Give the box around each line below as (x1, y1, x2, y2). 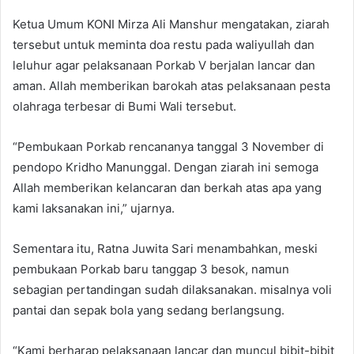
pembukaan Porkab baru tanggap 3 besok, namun (13, 262, 289, 277)
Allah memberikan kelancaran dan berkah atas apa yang (13, 180, 322, 196)
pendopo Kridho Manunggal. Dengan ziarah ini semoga (13, 160, 318, 175)
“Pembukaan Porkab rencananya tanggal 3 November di (13, 139, 324, 155)
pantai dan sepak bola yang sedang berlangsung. (13, 303, 284, 318)
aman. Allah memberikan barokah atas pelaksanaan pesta (13, 78, 330, 94)
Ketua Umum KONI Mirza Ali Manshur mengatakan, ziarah (13, 17, 330, 32)
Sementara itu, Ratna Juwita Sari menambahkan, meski (13, 241, 318, 257)
